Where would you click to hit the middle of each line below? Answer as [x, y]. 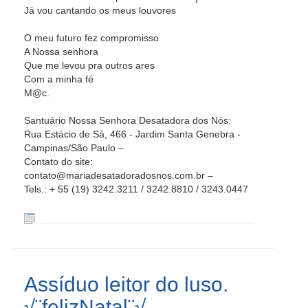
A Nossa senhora [61, 52]
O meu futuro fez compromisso [91, 38]
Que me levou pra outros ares [89, 65]
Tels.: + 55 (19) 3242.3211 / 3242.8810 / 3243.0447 [136, 189]
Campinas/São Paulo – [74, 148]
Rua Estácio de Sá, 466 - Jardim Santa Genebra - [132, 134]
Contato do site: [58, 162]
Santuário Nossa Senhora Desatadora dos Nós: [128, 120]
